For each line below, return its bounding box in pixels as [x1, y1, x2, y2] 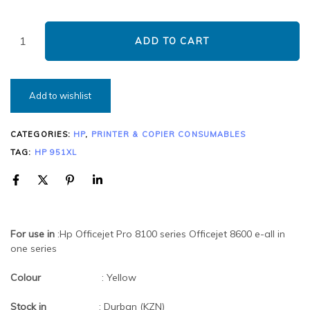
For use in [10, 227, 57, 240]
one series [10, 241, 57, 255]
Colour [10, 271, 99, 284]
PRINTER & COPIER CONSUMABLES [91, 129, 246, 139]
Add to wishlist [29, 89, 92, 101]
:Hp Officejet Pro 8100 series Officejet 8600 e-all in [57, 227, 285, 240]
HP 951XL [34, 147, 77, 158]
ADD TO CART [134, 35, 210, 46]
